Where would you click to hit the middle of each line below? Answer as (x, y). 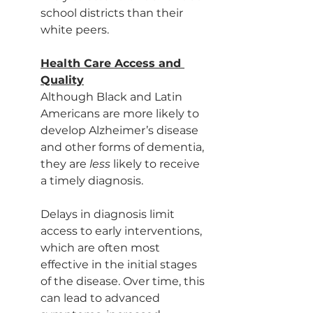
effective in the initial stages (120, 264)
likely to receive (158, 164)
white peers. (75, 30)
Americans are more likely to (121, 114)
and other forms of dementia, (124, 147)
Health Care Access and (112, 63)
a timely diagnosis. (92, 181)
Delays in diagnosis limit (109, 214)
